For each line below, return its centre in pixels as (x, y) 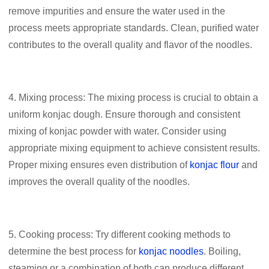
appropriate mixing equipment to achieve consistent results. (134, 148)
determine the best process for (74, 251)
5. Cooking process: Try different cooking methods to (120, 234)
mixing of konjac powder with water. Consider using (118, 131)
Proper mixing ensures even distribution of (99, 165)
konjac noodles (171, 251)
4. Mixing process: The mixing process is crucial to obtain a (134, 97)
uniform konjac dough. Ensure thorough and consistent (125, 114)
